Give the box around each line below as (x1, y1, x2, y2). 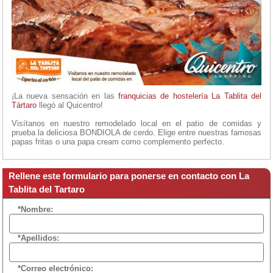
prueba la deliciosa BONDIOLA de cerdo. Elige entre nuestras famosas (12, 127, 261, 137)
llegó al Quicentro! (37, 100, 103, 110)
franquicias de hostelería (118, 91, 208, 101)
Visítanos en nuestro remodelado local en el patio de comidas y (12, 118, 261, 128)
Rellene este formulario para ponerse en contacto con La (9, 170, 249, 181)
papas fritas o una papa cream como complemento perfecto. (12, 136, 224, 146)
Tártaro (12, 100, 37, 110)
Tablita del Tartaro (9, 183, 85, 194)
